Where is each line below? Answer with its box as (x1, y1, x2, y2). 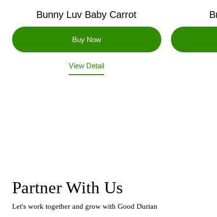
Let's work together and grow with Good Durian (12, 202, 157, 210)
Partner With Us (12, 178, 123, 197)
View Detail (69, 61, 105, 70)
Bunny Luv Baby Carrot (36, 9, 137, 20)
